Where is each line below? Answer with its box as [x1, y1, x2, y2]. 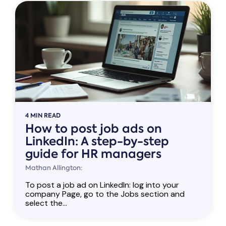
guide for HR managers [25, 145, 161, 162]
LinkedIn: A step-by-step [25, 133, 169, 149]
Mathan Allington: [25, 163, 82, 172]
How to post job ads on [25, 120, 162, 137]
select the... [25, 197, 67, 208]
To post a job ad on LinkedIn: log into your [25, 179, 179, 190]
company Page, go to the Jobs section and [25, 188, 185, 199]
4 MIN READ [25, 110, 61, 120]
